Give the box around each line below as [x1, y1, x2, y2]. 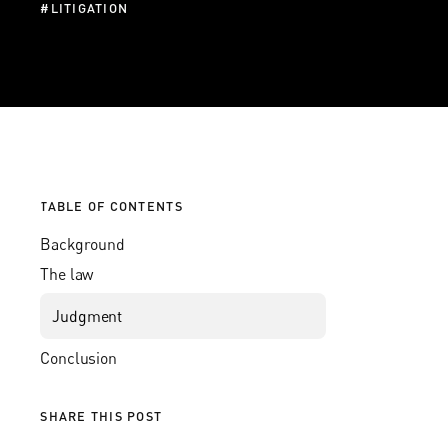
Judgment [52, 305, 123, 326]
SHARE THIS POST [40, 407, 163, 424]
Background [40, 233, 125, 254]
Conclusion [40, 347, 117, 368]
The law [40, 263, 94, 284]
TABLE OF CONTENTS [40, 197, 183, 214]
